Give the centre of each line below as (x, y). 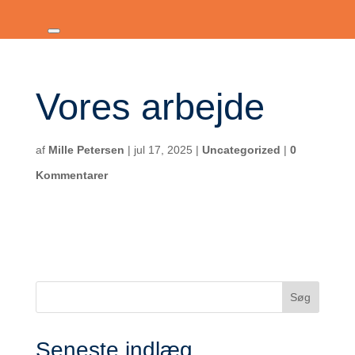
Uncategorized (241, 150)
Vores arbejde (150, 107)
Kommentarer (71, 175)
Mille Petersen (86, 150)
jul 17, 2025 (163, 150)
